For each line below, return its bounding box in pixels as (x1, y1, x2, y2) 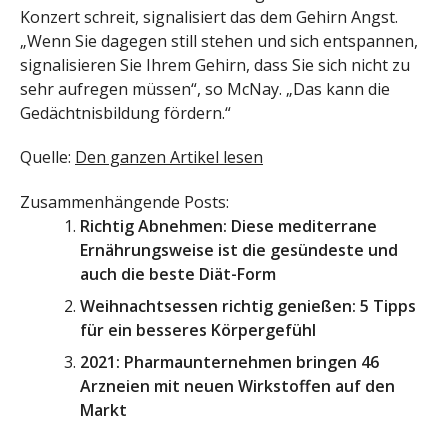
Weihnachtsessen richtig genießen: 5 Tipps (80, 295, 416, 318)
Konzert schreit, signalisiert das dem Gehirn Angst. (20, 5, 398, 28)
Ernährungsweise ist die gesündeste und (80, 239, 398, 262)
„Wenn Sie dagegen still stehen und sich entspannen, (20, 29, 418, 52)
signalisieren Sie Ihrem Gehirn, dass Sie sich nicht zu (20, 53, 410, 76)
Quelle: (20, 146, 75, 169)
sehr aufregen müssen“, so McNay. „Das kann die (20, 77, 390, 100)
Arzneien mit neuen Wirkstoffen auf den (80, 375, 395, 398)
